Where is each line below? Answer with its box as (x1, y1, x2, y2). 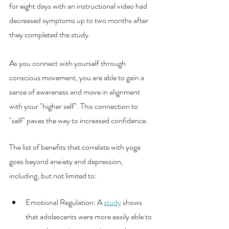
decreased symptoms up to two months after (9, 14, 150, 26)
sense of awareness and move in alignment (9, 85, 142, 98)
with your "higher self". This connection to (9, 100, 140, 112)
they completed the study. (9, 28, 92, 40)
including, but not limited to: (9, 169, 97, 181)
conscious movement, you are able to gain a (9, 71, 146, 83)
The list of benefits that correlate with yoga (9, 141, 142, 153)
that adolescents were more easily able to (26, 210, 153, 222)
